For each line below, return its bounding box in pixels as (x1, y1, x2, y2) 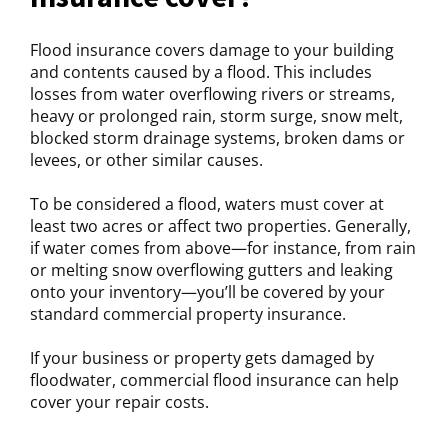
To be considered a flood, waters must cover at (30, 193, 384, 215)
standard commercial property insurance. (30, 303, 346, 325)
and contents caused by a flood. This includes (30, 61, 372, 83)
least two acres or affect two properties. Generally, (30, 215, 411, 237)
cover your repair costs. (30, 391, 209, 413)
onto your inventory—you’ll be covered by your (30, 281, 385, 303)
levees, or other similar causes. (30, 149, 263, 171)
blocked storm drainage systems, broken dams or (30, 127, 405, 149)
